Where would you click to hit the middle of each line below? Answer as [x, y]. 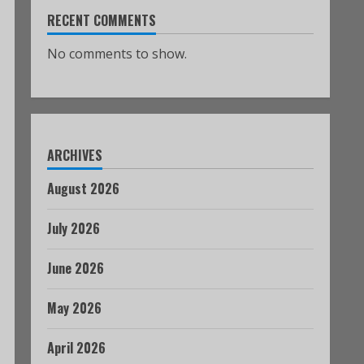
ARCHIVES [75, 155]
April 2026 [76, 348]
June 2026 [76, 268]
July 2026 [74, 228]
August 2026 [83, 188]
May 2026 [74, 308]
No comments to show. [117, 54]
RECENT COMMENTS [102, 20]
